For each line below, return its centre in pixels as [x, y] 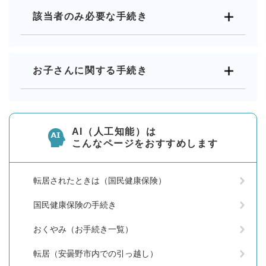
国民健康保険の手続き [75, 205]
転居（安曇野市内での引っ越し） [96, 253]
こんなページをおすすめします [145, 143]
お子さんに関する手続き [90, 70]
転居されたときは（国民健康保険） [100, 180]
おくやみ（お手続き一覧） [83, 229]
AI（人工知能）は [114, 131]
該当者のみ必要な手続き [90, 16]
